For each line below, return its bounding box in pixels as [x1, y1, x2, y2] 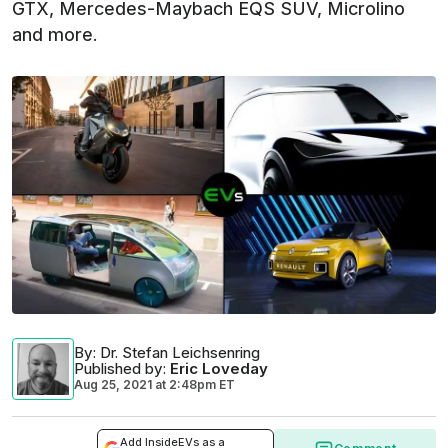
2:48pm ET [166, 377, 235, 393]
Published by [74, 359, 163, 379]
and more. [12, 24, 98, 45]
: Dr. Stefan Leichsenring [93, 343, 260, 363]
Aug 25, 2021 [74, 377, 152, 393]
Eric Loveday [170, 359, 268, 379]
